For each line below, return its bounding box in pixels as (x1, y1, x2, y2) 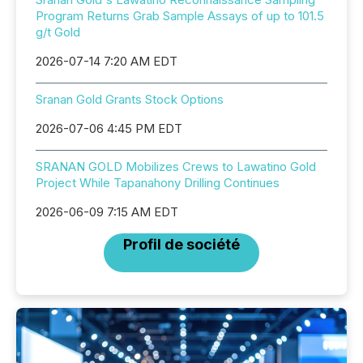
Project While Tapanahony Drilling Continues (36, 175, 280, 191)
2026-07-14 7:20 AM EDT (36, 53, 177, 70)
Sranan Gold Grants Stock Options (36, 92, 224, 108)
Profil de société (123, 236, 240, 254)
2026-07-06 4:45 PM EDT (36, 121, 182, 137)
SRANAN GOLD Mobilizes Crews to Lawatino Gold (36, 159, 316, 175)
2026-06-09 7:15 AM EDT (36, 204, 178, 220)
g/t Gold (36, 24, 80, 41)
